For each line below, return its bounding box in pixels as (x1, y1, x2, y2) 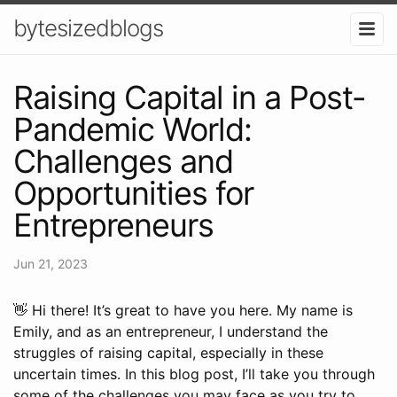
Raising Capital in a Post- (13, 77, 366, 117)
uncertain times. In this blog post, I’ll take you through (13, 364, 375, 383)
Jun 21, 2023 (13, 255, 88, 271)
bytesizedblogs (13, 14, 163, 42)
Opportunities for (13, 173, 253, 213)
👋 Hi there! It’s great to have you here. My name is (13, 300, 353, 319)
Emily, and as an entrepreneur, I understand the (13, 322, 328, 340)
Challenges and (13, 141, 233, 181)
